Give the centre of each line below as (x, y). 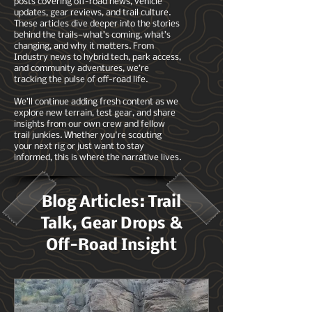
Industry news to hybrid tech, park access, (97, 57)
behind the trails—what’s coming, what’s (92, 35)
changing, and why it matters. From (84, 46)
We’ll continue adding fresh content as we (96, 102)
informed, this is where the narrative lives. (97, 158)
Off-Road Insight (111, 246)
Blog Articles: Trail (111, 203)
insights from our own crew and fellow (89, 124)
